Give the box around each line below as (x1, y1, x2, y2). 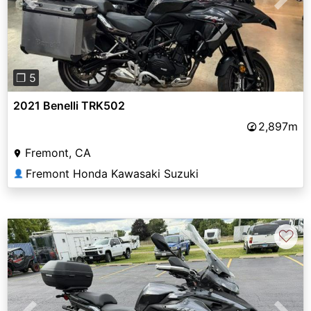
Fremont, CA (25, 146, 91, 160)
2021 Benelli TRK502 (13, 99, 125, 113)
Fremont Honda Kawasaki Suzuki (26, 167, 199, 181)
